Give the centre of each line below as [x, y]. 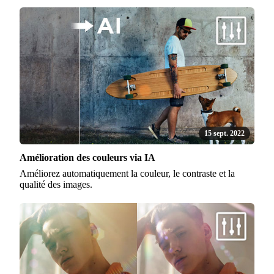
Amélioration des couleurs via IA [87, 157]
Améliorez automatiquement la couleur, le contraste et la [127, 173]
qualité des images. [56, 184]
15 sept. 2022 [225, 133]
